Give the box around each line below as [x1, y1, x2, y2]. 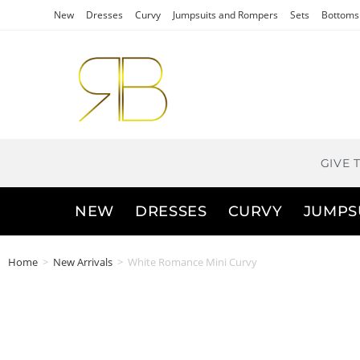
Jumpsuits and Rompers [173, 8, 279, 22]
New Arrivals [53, 255, 112, 270]
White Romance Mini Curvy [128, 255, 257, 270]
